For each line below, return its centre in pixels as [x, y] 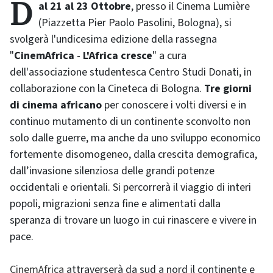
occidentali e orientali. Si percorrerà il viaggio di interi [130, 188]
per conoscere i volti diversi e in [174, 105]
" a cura [169, 56]
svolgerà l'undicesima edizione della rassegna [113, 40]
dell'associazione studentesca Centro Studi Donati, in [131, 73]
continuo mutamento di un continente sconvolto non [130, 122]
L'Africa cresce [118, 56]
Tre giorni [228, 89]
